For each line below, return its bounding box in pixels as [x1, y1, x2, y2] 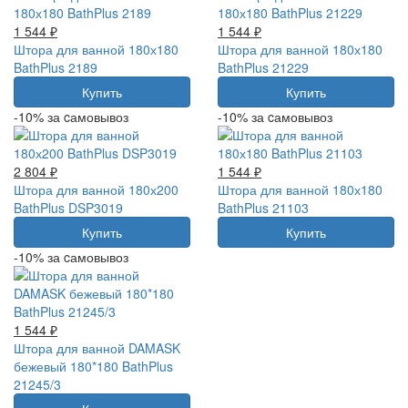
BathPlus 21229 [218, 57, 309, 76]
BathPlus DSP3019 [14, 198, 123, 217]
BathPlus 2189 [14, 57, 97, 76]
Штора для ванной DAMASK [14, 338, 180, 357]
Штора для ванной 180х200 [14, 179, 178, 199]
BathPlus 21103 [218, 198, 309, 217]
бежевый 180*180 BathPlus [14, 356, 173, 375]
